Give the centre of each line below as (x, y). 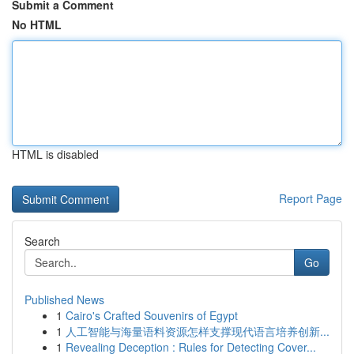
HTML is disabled (55, 154)
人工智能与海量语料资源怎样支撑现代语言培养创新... (198, 331)
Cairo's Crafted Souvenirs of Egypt (152, 315)
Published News (64, 299)
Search (42, 241)
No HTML (37, 24)
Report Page (311, 198)
